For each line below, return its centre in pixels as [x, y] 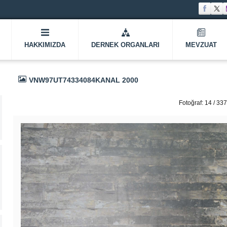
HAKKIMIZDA [45, 45]
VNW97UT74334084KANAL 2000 [84, 80]
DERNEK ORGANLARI [125, 45]
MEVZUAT [201, 45]
